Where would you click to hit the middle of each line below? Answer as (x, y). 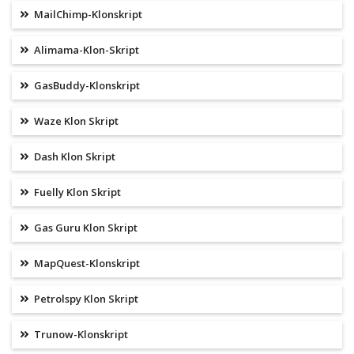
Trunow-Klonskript (80, 335)
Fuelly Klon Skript (76, 192)
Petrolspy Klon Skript (85, 299)
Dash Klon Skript (73, 157)
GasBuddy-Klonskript (86, 86)
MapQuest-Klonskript (86, 264)
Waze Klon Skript (75, 121)
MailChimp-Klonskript (87, 15)
